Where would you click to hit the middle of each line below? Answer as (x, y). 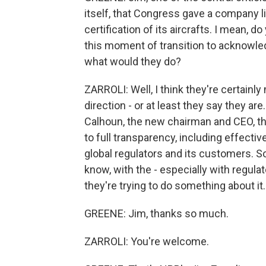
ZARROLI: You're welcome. (147, 241)
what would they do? (133, 61)
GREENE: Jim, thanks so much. (156, 213)
